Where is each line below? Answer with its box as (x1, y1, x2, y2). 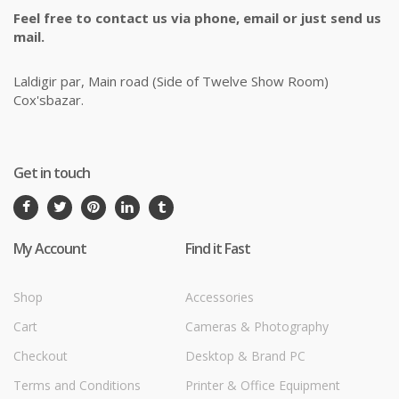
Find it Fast (185, 238, 250, 258)
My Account (13, 238, 86, 258)
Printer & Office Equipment (185, 376, 340, 394)
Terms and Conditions (13, 376, 141, 394)
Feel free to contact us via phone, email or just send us (13, 8, 381, 27)
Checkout (13, 346, 68, 364)
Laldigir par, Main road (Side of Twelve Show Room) (13, 71, 329, 90)
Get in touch (13, 162, 90, 183)
